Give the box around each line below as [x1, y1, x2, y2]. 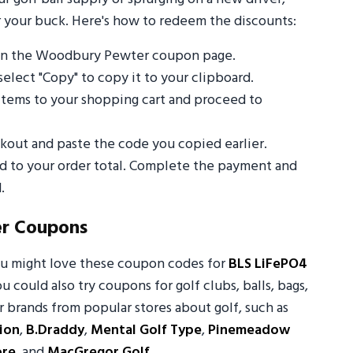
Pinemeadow [208, 319, 290, 343]
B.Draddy [26, 319, 84, 343]
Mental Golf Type [91, 319, 202, 343]
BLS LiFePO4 [229, 253, 307, 277]
